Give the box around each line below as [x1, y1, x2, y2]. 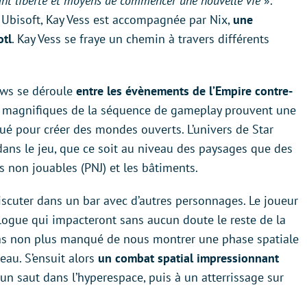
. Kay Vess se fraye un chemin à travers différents [12, 31, 269, 47]
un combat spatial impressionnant [95, 250, 279, 267]
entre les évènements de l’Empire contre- [76, 83, 293, 99]
